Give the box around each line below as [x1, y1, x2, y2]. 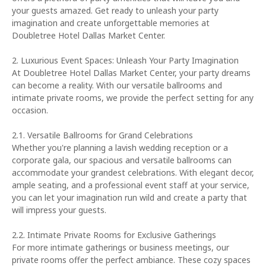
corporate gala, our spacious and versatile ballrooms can [12, 154, 232, 166]
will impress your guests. [12, 204, 106, 216]
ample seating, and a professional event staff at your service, [12, 179, 249, 191]
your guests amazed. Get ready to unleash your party [12, 5, 218, 16]
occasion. [12, 104, 48, 116]
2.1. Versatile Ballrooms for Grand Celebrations [12, 129, 193, 141]
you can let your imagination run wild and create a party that [12, 192, 247, 203]
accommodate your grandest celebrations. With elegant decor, [12, 167, 254, 178]
